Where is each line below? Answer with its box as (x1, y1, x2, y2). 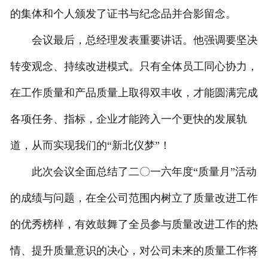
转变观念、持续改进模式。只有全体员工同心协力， (10, 60, 258, 73)
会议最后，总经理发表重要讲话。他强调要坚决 (10, 34, 258, 47)
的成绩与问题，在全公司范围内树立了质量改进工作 (10, 192, 258, 205)
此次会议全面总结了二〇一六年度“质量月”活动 (10, 166, 257, 178)
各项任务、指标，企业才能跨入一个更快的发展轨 (10, 113, 247, 126)
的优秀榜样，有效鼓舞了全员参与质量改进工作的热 (10, 218, 258, 231)
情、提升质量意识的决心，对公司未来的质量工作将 (10, 245, 258, 257)
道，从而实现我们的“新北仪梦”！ (10, 139, 170, 152)
